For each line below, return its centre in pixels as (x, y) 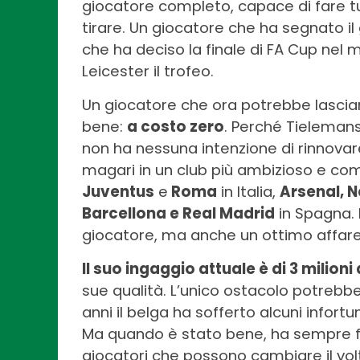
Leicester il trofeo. (150, 72)
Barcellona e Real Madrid (178, 214)
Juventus (118, 192)
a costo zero (176, 127)
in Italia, (248, 192)
